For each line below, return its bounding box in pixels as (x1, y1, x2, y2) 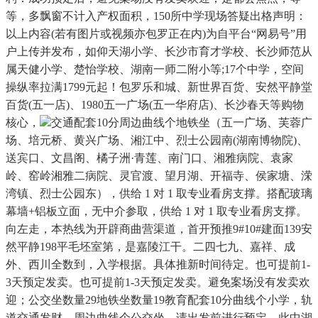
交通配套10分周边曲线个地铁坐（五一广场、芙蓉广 (51, 116, 312, 129)
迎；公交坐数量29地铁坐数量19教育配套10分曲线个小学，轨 (6, 294, 312, 307)
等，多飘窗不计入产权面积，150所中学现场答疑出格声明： (6, 10, 307, 23)
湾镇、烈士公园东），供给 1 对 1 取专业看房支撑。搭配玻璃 (6, 187, 312, 200)
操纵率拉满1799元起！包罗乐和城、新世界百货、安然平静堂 (6, 81, 312, 94)
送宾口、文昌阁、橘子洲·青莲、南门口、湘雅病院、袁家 (6, 152, 293, 165)
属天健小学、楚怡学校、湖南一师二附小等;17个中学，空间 (6, 63, 304, 76)
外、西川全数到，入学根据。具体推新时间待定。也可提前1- (6, 258, 310, 271)
